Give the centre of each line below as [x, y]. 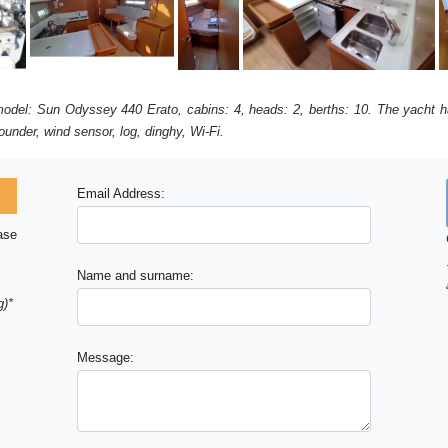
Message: [106, 357]
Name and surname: [136, 275]
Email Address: [121, 193]
